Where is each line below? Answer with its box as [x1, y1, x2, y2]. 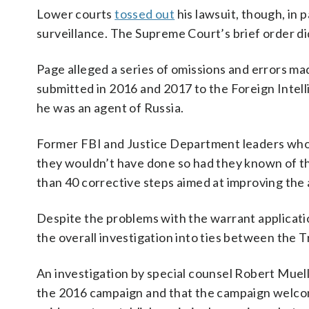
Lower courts [37, 6, 115, 21]
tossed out [114, 6, 175, 21]
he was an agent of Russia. [37, 100, 184, 115]
